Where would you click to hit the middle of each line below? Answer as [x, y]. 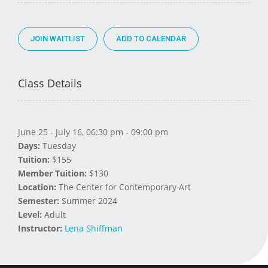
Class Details [50, 83]
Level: [30, 214]
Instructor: [40, 228]
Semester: [39, 200]
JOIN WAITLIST [58, 38]
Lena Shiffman [94, 228]
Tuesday [58, 145]
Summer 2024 [88, 200]
